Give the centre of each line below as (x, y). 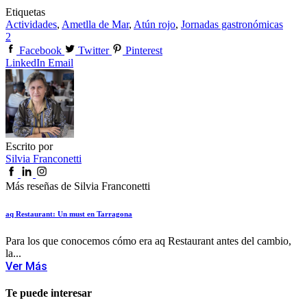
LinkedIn (25, 62)
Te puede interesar (49, 293)
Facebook (40, 50)
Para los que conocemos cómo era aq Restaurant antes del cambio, (148, 241)
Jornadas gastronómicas (232, 24)
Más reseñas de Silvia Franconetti (78, 186)
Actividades (31, 24)
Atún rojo (155, 24)
